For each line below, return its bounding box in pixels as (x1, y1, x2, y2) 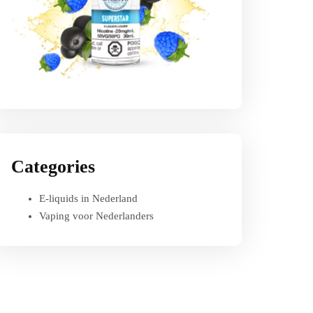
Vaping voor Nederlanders (39, 210, 154, 221)
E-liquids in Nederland (39, 193, 138, 204)
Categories (11, 156, 95, 177)
